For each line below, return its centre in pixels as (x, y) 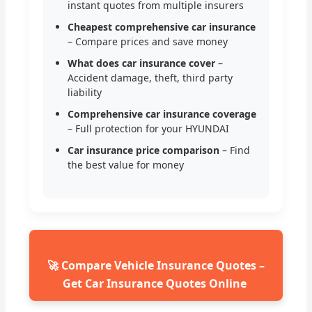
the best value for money (126, 165)
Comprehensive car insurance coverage (162, 114)
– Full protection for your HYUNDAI (149, 129)
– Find (235, 150)
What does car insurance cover (142, 63)
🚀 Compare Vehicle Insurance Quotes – (156, 266)
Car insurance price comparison (144, 150)
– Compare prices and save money (148, 42)
